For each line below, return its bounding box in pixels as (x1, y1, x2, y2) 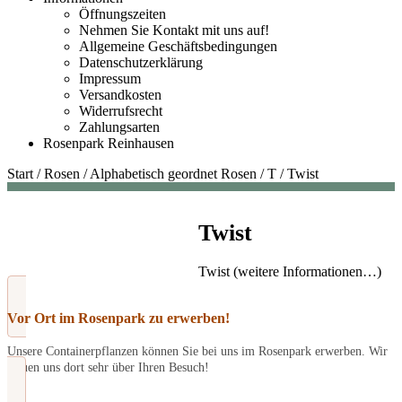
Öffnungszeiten (79, 6, 166, 22)
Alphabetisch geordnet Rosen (90, 166, 257, 181)
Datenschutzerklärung (79, 55, 203, 70)
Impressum (79, 71, 141, 86)
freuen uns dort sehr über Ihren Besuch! (7, 361, 209, 375)
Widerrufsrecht (79, 103, 162, 118)
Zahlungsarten (79, 119, 160, 135)
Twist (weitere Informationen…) (197, 264, 381, 280)
